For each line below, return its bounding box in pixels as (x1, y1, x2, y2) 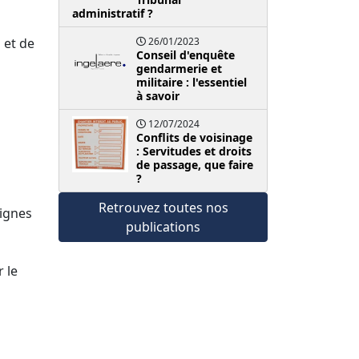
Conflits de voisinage (136, 129, 252, 145)
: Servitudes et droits (136, 143, 252, 159)
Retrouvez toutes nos (98, 198, 228, 216)
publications (126, 217, 200, 236)
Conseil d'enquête (136, 46, 235, 63)
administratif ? (72, 5, 153, 21)
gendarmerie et (136, 60, 222, 76)
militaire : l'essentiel (136, 74, 247, 90)
